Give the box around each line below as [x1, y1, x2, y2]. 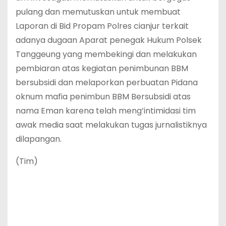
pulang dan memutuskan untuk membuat [16, 6, 181, 18]
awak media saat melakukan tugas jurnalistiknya [16, 119, 207, 131]
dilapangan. [16, 133, 62, 145]
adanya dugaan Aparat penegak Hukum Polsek [16, 34, 202, 46]
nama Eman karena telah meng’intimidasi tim [16, 104, 196, 117]
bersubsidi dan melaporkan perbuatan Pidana [16, 76, 198, 88]
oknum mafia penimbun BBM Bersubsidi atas [16, 90, 191, 102]
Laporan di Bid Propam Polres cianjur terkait [16, 20, 189, 32]
